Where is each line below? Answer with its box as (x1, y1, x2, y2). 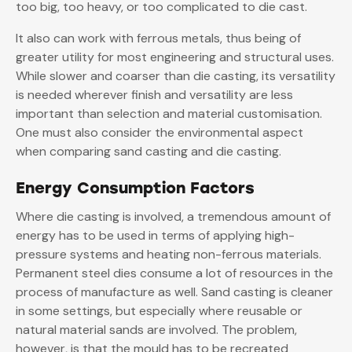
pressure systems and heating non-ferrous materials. (16, 246, 321, 263)
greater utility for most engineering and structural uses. (16, 49, 334, 66)
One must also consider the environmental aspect (16, 124, 303, 141)
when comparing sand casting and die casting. (16, 143, 281, 160)
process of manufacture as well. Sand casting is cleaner (16, 284, 333, 301)
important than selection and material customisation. (16, 105, 322, 123)
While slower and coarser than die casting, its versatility (16, 68, 335, 85)
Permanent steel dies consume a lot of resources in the (16, 265, 333, 282)
